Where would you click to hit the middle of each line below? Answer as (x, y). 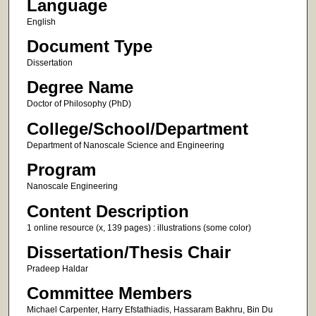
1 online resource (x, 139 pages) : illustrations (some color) (139, 227)
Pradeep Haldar (57, 269)
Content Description (108, 211)
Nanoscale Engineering (72, 187)
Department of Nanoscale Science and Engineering (125, 145)
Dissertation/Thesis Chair (128, 253)
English (41, 22)
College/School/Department (137, 128)
